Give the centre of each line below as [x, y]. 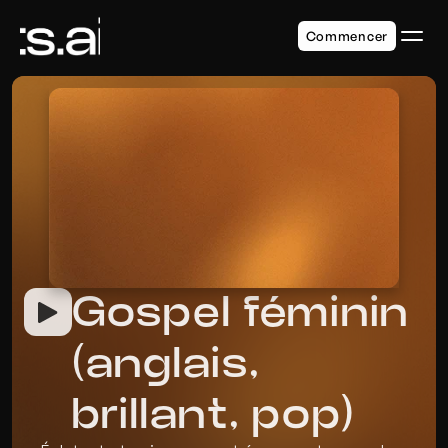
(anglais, [166, 364]
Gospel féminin [241, 313]
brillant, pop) [214, 415]
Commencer [346, 36]
